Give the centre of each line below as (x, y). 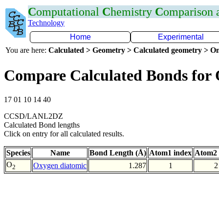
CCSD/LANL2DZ (33, 116)
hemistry (133, 12)
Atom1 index (170, 153)
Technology (46, 23)
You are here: (27, 50)
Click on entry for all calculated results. (64, 133)
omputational (69, 12)
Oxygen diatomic (60, 165)
